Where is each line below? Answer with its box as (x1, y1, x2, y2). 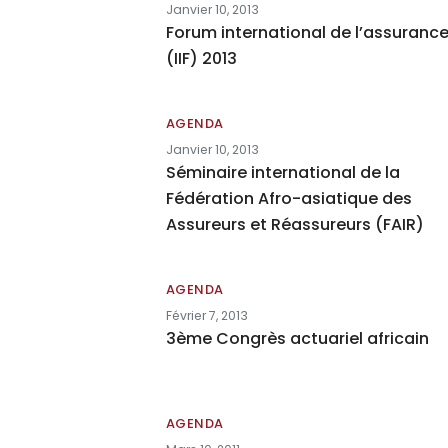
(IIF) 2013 (165, 47, 237, 70)
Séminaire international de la (165, 161, 400, 184)
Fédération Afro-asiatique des (165, 187, 412, 210)
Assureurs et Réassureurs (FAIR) (165, 213, 424, 236)
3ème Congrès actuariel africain (165, 327, 429, 350)
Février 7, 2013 (165, 307, 248, 324)
